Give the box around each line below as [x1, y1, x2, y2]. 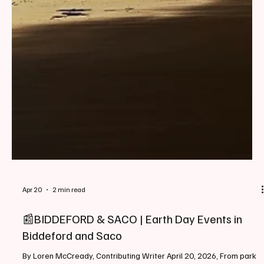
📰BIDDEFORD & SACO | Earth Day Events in [22, 236, 242, 252]
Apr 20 [22, 211, 42, 220]
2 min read [52, 211, 85, 220]
